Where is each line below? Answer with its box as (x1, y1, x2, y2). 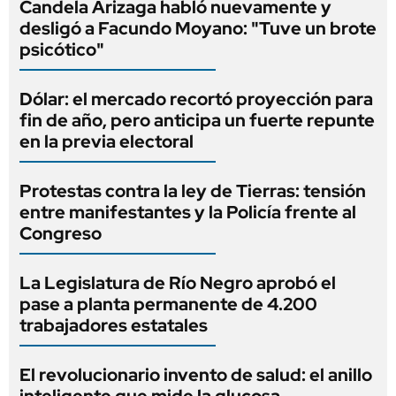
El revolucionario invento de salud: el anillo (19, 363, 372, 387)
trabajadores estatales (19, 314, 208, 338)
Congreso (19, 222, 102, 246)
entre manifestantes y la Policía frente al (19, 201, 356, 225)
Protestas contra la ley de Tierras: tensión (19, 179, 366, 203)
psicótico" (19, 38, 104, 62)
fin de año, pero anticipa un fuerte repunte (19, 109, 375, 133)
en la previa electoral (19, 130, 194, 154)
